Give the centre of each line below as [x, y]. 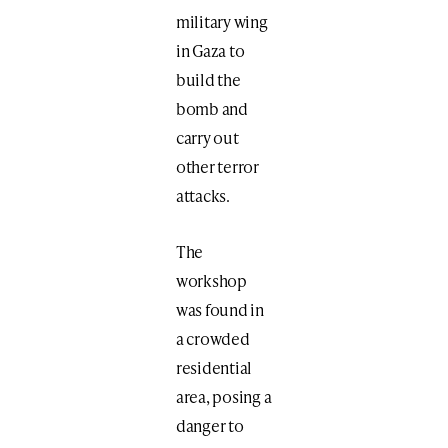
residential [214, 367]
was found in [220, 309]
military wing [221, 21]
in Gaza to [210, 50]
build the [208, 79]
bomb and [211, 108]
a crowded [212, 338]
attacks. [202, 195]
